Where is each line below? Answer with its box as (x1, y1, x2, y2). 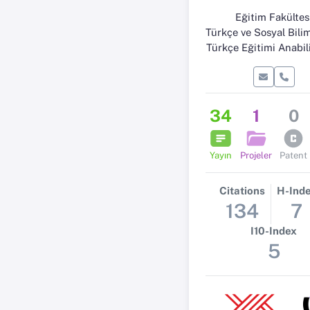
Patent (280, 150, 308, 161)
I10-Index (250, 225, 297, 237)
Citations (219, 185, 265, 197)
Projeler (239, 150, 272, 161)
